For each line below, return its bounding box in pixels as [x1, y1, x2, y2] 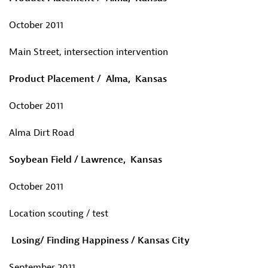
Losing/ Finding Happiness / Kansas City [11, 234, 190, 246]
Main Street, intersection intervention [9, 46, 168, 58]
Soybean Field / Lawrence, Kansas [9, 154, 162, 166]
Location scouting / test [9, 208, 108, 220]
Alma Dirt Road [9, 127, 74, 139]
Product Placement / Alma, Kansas [9, 73, 167, 85]
